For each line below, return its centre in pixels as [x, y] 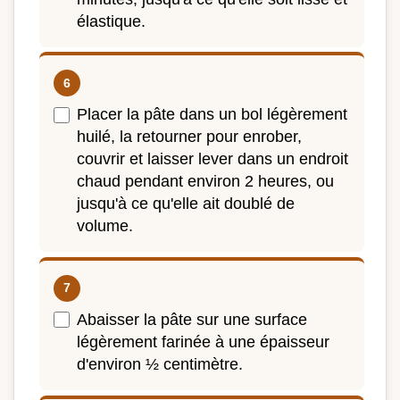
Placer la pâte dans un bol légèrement [212, 115]
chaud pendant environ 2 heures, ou [205, 182]
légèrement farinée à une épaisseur [203, 342]
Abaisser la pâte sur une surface [192, 319]
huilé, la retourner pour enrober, [189, 137]
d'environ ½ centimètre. [160, 364]
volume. [105, 226]
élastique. [111, 21]
